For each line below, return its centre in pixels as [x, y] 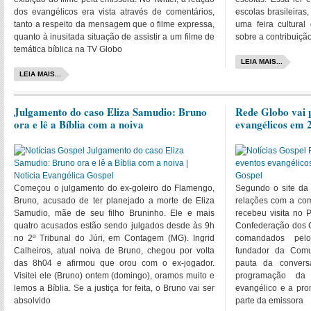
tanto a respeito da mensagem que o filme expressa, [115, 24]
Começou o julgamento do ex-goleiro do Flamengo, [115, 188]
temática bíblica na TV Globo [68, 49]
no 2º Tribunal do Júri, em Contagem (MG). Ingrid [115, 238]
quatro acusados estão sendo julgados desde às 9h [115, 226]
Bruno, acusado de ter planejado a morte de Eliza [115, 201]
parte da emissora [270, 301]
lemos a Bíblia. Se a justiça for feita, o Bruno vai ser [115, 288]
